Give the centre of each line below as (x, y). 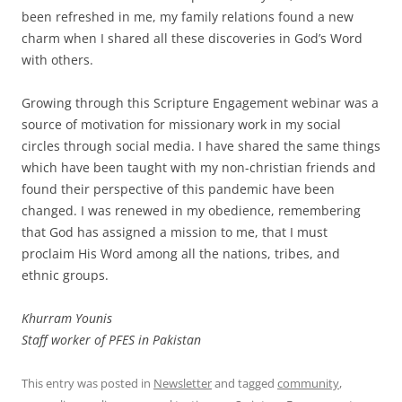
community (308, 383)
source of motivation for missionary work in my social (181, 124)
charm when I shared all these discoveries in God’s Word (192, 38)
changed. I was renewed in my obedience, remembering (191, 210)
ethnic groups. (65, 275)
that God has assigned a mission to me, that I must (175, 232)
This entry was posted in (87, 383)
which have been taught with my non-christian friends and (199, 167)
